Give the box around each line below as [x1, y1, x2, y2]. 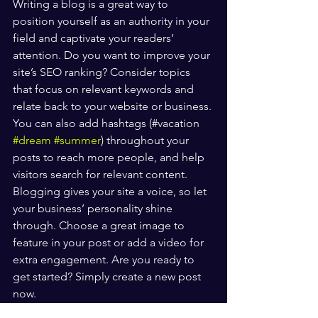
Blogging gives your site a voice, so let [13, 184, 209, 198]
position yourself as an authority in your [13, 13, 212, 28]
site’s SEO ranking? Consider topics [13, 65, 193, 79]
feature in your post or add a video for [13, 235, 207, 249]
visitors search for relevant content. [13, 167, 190, 181]
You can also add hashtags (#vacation [13, 116, 202, 130]
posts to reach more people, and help [13, 150, 207, 164]
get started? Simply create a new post [13, 269, 204, 283]
